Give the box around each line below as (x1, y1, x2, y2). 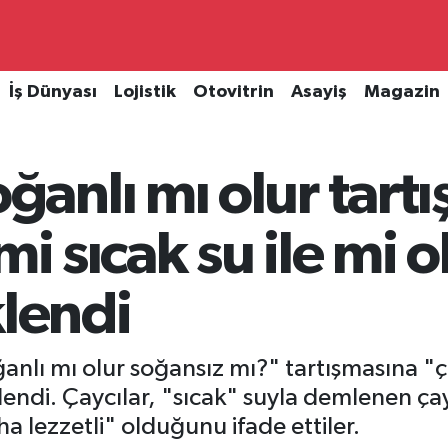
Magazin (363, 83, 440, 102)
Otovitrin (192, 83, 274, 102)
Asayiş (290, 83, 347, 102)
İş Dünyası (8, 83, 97, 102)
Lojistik (113, 83, 176, 102)
